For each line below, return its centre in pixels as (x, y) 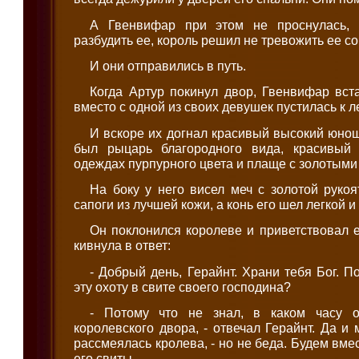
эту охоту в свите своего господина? (183, 286)
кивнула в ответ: (123, 246)
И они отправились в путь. (168, 65)
